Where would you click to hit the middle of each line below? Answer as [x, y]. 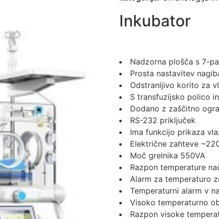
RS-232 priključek [163, 120]
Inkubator [155, 21]
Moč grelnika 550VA [168, 155]
